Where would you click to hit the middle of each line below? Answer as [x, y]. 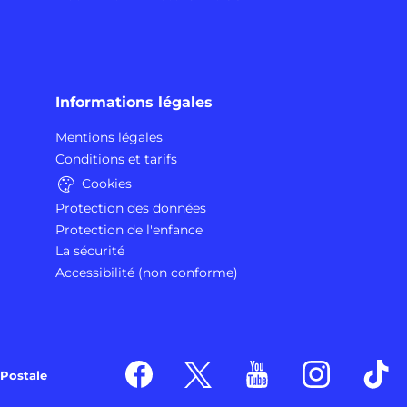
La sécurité [90, 251]
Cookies [107, 183]
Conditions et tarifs [116, 159]
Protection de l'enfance [129, 229]
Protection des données [131, 208]
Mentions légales [109, 138]
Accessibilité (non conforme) [147, 273]
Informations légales [134, 103]
